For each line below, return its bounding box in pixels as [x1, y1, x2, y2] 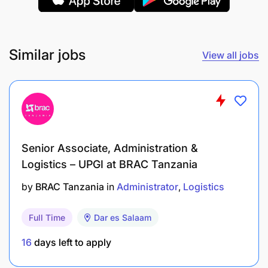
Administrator [117, 180, 178, 193]
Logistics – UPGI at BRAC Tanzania [22, 157, 197, 170]
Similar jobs [9, 45, 86, 63]
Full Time [29, 212, 65, 223]
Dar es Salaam [94, 212, 151, 223]
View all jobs [202, 48, 259, 61]
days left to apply [32, 236, 111, 248]
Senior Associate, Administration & [22, 141, 198, 154]
